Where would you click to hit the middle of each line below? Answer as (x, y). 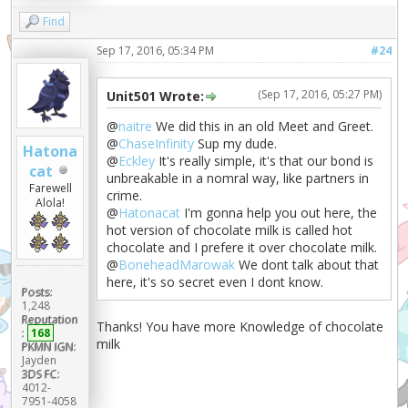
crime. (125, 195)
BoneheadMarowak (177, 264)
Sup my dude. (236, 143)
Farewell (50, 188)
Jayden (39, 360)
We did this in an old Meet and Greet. (263, 126)
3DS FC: (41, 373)
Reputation (50, 319)
